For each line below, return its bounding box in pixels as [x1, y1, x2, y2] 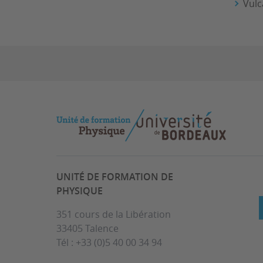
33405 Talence [56, 221, 119, 235]
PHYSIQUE [56, 184, 103, 197]
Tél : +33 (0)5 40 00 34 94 [56, 235, 162, 249]
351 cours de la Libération [56, 207, 171, 221]
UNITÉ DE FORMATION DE [56, 170, 173, 183]
